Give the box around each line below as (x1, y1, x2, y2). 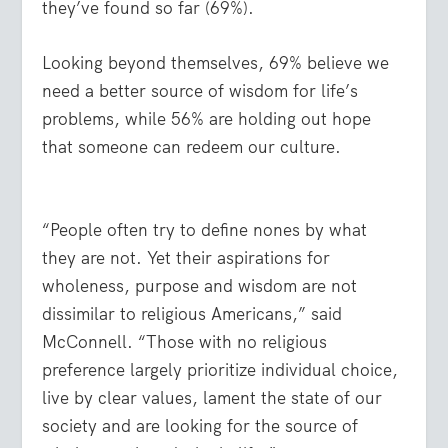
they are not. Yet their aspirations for (42, 247, 331, 270)
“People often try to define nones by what (42, 219, 368, 242)
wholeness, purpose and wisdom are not (42, 275, 358, 298)
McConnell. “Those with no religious (42, 331, 328, 354)
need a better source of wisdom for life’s (42, 80, 359, 103)
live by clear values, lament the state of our (42, 387, 383, 410)
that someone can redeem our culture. (42, 136, 342, 159)
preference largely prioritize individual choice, (42, 359, 399, 382)
